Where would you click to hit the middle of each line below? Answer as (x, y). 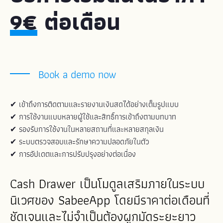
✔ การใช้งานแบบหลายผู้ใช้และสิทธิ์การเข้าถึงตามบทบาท (93, 117)
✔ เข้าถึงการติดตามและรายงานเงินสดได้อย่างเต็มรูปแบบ (94, 104)
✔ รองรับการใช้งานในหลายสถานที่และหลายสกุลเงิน (87, 129)
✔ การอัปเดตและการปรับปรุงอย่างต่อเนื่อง (73, 154)
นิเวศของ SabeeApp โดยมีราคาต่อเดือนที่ (110, 200)
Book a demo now (76, 74)
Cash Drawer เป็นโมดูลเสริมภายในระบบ (107, 184)
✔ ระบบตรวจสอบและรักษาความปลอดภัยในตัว (80, 142)
